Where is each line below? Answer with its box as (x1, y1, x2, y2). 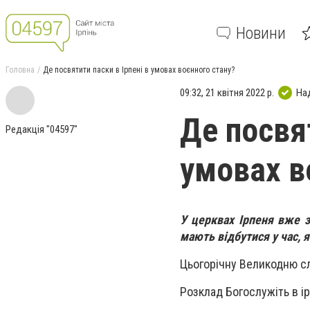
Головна (6, 65, 35, 75)
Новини (236, 23, 286, 43)
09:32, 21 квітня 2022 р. (180, 86, 274, 99)
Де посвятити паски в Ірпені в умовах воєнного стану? (43, 65, 235, 75)
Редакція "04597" (6, 123, 77, 136)
